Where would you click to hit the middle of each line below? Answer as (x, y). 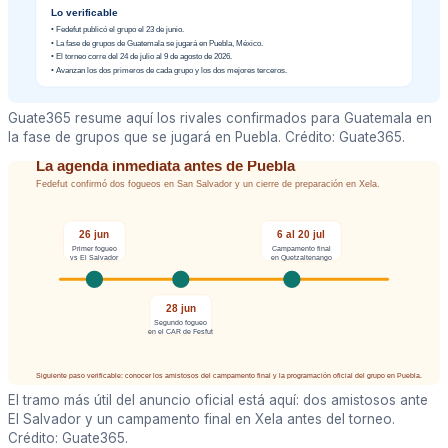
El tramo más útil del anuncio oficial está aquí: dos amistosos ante (218, 400)
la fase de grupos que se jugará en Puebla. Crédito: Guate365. (206, 137)
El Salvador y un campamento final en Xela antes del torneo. (201, 419)
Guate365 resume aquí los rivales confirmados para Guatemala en (220, 118)
